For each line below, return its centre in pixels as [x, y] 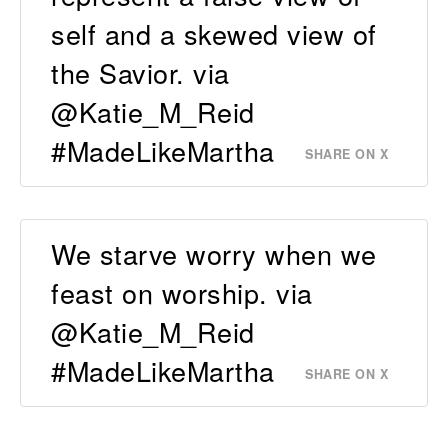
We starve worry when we [214, 253]
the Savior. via [140, 73]
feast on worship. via [182, 292]
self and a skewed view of [214, 34]
